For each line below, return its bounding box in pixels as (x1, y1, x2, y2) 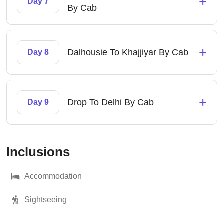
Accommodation (24, 172, 82, 180)
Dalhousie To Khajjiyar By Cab (67, 47, 189, 57)
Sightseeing (24, 195, 67, 204)
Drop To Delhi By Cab (67, 97, 154, 107)
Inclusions (6, 144, 70, 159)
